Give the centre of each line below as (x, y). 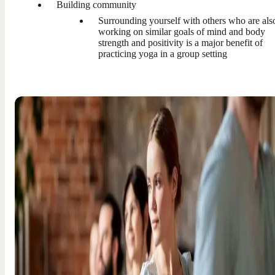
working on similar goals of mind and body (182, 31)
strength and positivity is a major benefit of (180, 42)
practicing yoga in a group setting (163, 53)
